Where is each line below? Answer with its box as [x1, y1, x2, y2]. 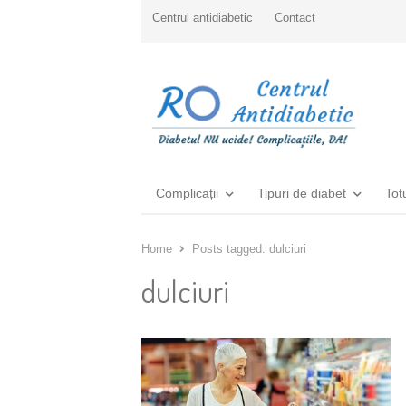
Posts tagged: [192, 241, 269, 256]
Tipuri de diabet [257, 185, 346, 200]
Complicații [156, 185, 218, 200]
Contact [275, 11, 315, 24]
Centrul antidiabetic [152, 11, 253, 24]
